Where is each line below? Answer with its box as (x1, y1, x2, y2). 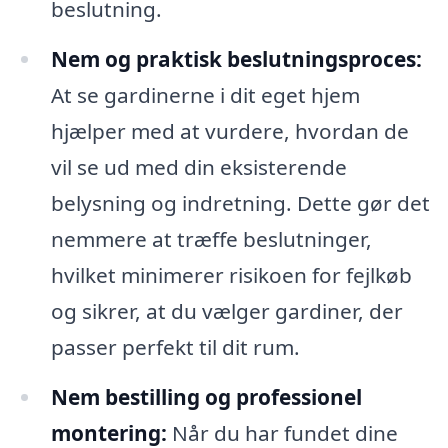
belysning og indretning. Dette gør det (50, 189, 430, 218)
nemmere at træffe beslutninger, (50, 225, 372, 254)
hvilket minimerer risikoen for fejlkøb (50, 261, 412, 290)
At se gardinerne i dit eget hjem (50, 81, 360, 110)
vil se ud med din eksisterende (50, 153, 347, 182)
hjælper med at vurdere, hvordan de (50, 117, 409, 146)
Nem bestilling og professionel (50, 382, 362, 411)
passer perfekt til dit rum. (50, 333, 300, 362)
